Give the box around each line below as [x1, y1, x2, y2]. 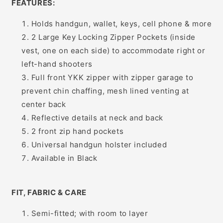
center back [21, 100, 66, 110]
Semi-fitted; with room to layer [31, 209, 148, 219]
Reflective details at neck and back [31, 113, 163, 123]
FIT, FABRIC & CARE [11, 188, 87, 198]
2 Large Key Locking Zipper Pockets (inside [31, 32, 196, 42]
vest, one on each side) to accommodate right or [21, 46, 206, 56]
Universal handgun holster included [31, 140, 167, 150]
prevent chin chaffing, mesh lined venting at [21, 86, 189, 96]
